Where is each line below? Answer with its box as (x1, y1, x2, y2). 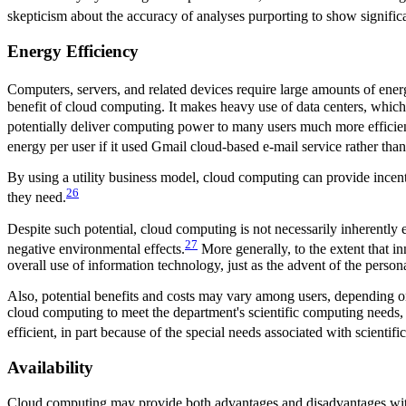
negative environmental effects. (7, 240, 185, 256)
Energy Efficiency (7, 41, 139, 61)
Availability (7, 358, 93, 378)
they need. (7, 189, 66, 206)
